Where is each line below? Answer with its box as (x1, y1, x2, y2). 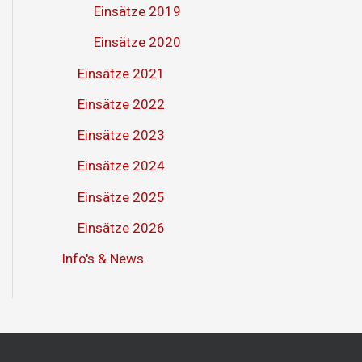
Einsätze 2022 (78, 95, 165, 112)
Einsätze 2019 (94, 3, 181, 20)
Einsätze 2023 (78, 127, 165, 144)
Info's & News (61, 250, 144, 267)
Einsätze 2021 (78, 65, 165, 82)
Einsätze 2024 (78, 158, 165, 175)
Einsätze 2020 (94, 34, 181, 51)
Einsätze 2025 (78, 188, 165, 205)
